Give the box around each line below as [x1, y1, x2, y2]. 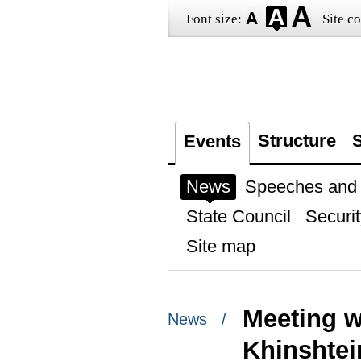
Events [183, 131, 241, 151]
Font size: [185, 11, 242, 27]
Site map [185, 236, 255, 256]
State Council [185, 206, 291, 226]
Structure [257, 131, 336, 151]
